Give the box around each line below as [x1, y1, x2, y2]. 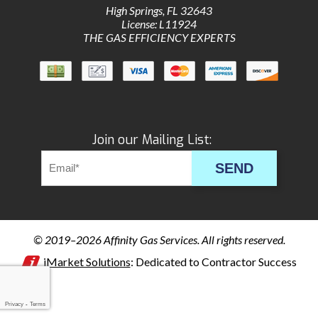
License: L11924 [121, 17, 197, 31]
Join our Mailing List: [92, 131, 212, 149]
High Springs [106, 4, 163, 18]
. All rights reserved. [197, 233, 285, 247]
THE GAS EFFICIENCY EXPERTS [82, 31, 236, 45]
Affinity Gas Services [103, 233, 197, 247]
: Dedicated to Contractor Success [130, 255, 297, 269]
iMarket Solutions [43, 255, 131, 269]
